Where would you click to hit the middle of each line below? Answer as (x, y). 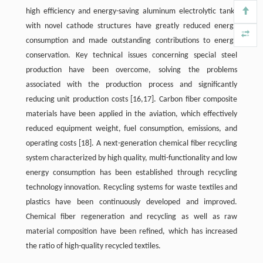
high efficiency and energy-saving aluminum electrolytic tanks (131, 11)
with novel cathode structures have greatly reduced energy (131, 26)
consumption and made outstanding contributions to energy (131, 41)
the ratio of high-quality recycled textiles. (93, 246)
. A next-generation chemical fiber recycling (165, 144)
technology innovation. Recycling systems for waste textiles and (131, 188)
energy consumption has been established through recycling (131, 173)
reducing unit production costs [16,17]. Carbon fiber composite (131, 100)
